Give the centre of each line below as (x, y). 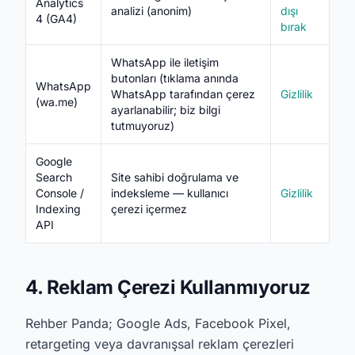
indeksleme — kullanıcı (170, 193)
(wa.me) (57, 102)
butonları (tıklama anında (175, 78)
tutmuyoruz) (143, 126)
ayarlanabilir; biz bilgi (166, 110)
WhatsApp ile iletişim (165, 62)
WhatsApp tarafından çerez (183, 94)
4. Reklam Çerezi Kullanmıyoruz (168, 287)
